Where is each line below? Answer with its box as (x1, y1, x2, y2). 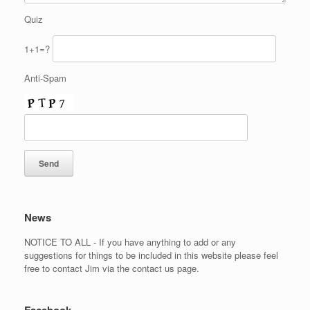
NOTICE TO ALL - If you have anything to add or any (24, 235, 236, 248)
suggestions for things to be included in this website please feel (24, 248, 278, 262)
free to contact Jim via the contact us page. (24, 261, 199, 275)
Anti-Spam (24, 71, 66, 84)
